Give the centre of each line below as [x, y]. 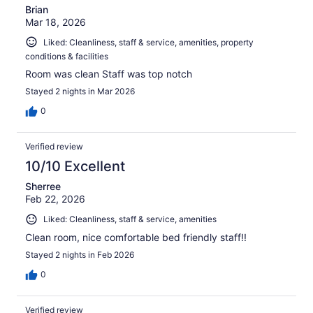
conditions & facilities [67, 57]
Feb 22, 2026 [55, 199]
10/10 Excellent [75, 167]
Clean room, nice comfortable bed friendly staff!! [136, 238]
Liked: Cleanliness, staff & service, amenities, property [148, 42]
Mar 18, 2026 [56, 22]
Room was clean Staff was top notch [109, 74]
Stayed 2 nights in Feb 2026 [80, 255]
